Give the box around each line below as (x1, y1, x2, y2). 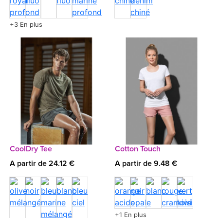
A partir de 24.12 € (10, 160, 74, 167)
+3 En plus (10, 20, 42, 28)
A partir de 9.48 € (115, 160, 177, 167)
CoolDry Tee (10, 145, 52, 153)
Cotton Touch (115, 145, 161, 153)
